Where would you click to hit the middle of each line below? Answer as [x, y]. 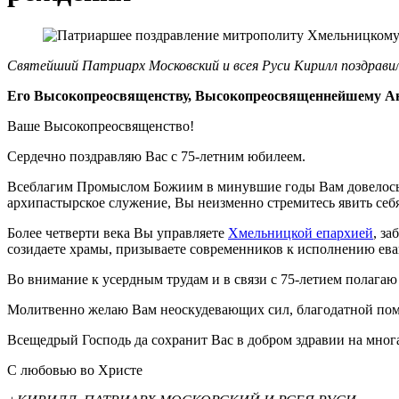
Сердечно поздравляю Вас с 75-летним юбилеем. [156, 156]
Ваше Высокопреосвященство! [101, 126]
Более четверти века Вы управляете [118, 232]
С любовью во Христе [75, 370]
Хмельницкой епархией [301, 232]
